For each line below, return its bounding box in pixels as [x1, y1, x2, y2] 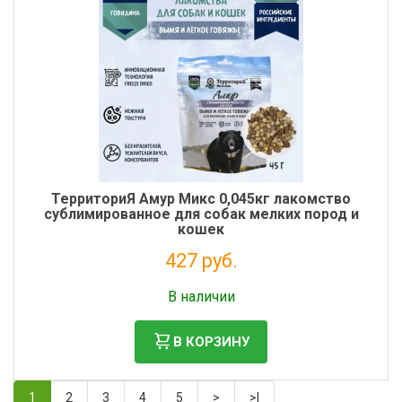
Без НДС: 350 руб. [156, 275, 246, 288]
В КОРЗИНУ [173, 333, 249, 350]
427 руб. [164, 249, 238, 272]
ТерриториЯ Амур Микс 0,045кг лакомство [51, 190, 351, 207]
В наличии [167, 288, 235, 305]
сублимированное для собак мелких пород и [43, 205, 359, 223]
